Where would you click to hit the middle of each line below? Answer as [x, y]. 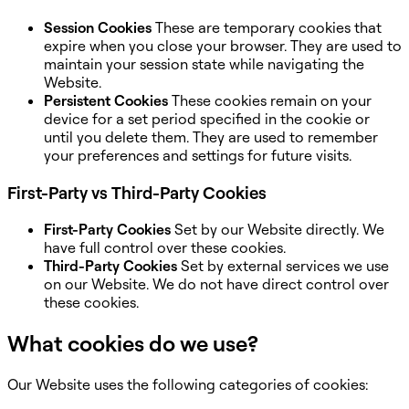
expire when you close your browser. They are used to [223, 45]
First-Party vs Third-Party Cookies [137, 192]
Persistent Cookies [106, 100]
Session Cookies [98, 27]
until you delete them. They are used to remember [211, 136]
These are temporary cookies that [267, 27]
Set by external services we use [283, 266]
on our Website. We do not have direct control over [216, 284]
